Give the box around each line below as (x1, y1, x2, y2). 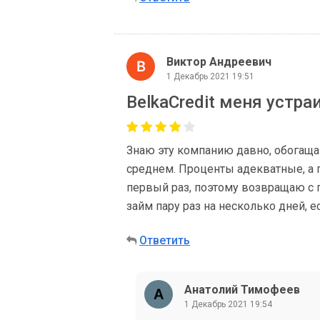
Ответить (139, 234, 190, 247)
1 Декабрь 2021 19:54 (184, 299, 272, 309)
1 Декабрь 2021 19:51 (166, 71, 254, 81)
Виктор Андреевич (166, 54, 271, 69)
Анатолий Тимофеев (184, 282, 300, 296)
